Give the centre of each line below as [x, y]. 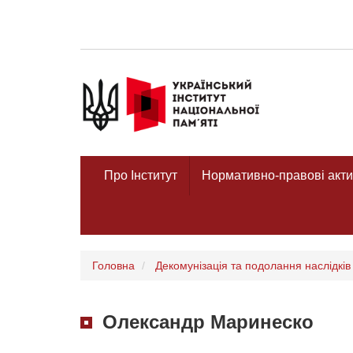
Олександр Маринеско [208, 321]
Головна [113, 265]
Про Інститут [141, 175]
